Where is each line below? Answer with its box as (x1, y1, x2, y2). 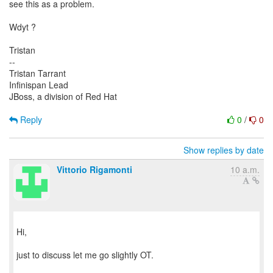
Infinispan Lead (9, 79, 68, 91)
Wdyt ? (9, 21, 36, 33)
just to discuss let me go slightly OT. (16, 249, 154, 261)
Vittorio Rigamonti (57, 163, 132, 175)
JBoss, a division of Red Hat (9, 90, 117, 102)
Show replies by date (183, 144, 264, 156)
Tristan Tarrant (9, 67, 66, 79)
